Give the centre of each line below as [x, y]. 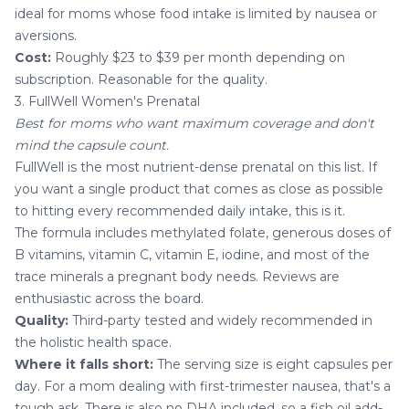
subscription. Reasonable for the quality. [141, 79]
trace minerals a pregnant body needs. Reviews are [177, 276]
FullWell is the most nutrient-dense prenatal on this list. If [196, 167]
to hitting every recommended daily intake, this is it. [180, 210]
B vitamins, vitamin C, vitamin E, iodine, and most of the [192, 254]
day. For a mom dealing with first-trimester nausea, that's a [203, 386]
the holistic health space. [93, 342]
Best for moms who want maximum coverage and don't [194, 123]
